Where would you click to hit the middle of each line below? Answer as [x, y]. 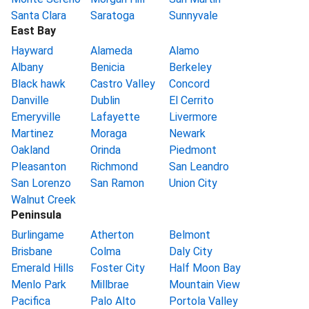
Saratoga [112, 16]
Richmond [114, 167]
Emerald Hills [42, 268]
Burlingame [38, 235]
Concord [190, 84]
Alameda [111, 51]
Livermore [193, 117]
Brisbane [32, 252]
